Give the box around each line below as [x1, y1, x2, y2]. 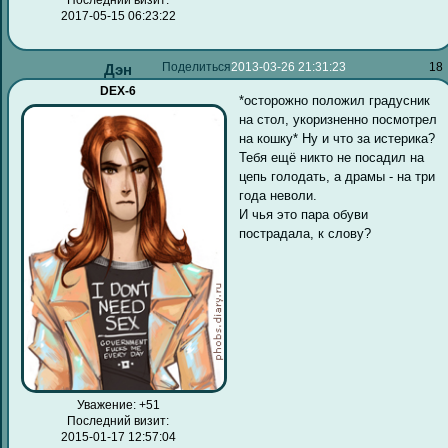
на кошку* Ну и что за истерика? [239, 131, 436, 147]
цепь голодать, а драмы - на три [239, 169, 436, 185]
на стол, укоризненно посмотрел [239, 112, 438, 128]
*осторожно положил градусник [239, 93, 431, 109]
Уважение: [76, 398, 136, 411]
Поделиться [162, 60, 232, 73]
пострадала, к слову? [239, 226, 372, 242]
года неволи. [239, 188, 318, 204]
